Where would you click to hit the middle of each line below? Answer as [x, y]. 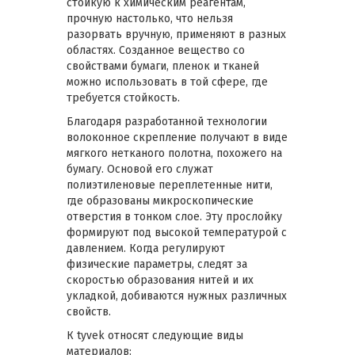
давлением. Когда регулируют [146, 248]
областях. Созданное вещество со [156, 50]
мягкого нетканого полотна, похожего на [174, 153]
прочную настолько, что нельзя [150, 18]
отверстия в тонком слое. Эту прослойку [174, 216]
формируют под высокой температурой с [177, 232]
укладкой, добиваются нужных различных [177, 296]
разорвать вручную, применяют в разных [176, 34]
